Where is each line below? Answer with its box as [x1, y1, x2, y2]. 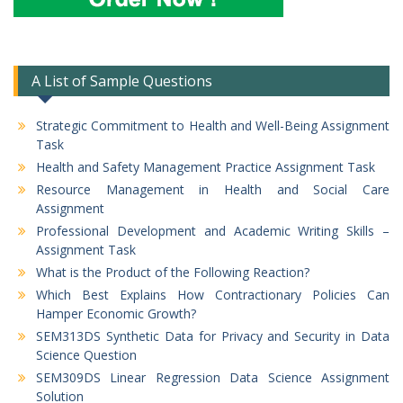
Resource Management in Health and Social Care [36, 180, 390, 198]
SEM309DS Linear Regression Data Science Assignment [36, 368, 390, 386]
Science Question [36, 345, 137, 363]
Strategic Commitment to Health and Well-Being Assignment [36, 116, 390, 134]
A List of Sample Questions [31, 70, 212, 91]
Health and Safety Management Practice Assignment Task [36, 157, 375, 175]
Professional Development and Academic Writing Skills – [36, 221, 390, 239]
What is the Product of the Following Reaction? [36, 263, 309, 281]
